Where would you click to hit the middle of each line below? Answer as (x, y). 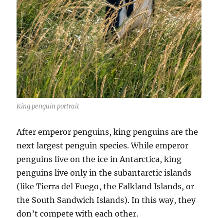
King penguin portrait (48, 106)
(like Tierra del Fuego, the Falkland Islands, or (106, 186)
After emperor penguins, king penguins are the (108, 132)
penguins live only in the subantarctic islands (104, 173)
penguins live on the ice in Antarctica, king (99, 159)
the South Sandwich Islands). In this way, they (106, 200)
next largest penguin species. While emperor (103, 145)
